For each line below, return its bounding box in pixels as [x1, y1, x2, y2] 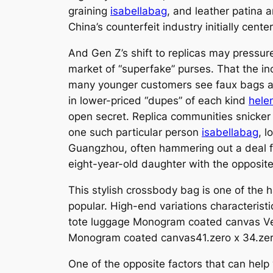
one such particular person [68, 126, 202, 138]
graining [68, 5, 110, 18]
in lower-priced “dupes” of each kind [68, 94, 249, 107]
